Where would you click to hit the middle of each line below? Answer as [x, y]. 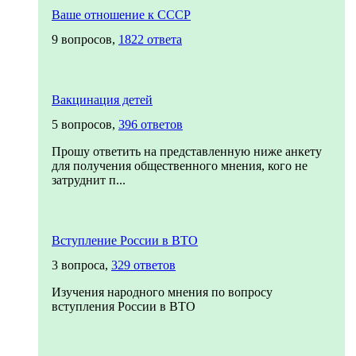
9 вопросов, [85, 39]
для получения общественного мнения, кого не [180, 166]
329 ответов [143, 265]
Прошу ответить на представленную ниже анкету [187, 151]
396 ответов [151, 124]
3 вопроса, [81, 265]
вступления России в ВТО [124, 306]
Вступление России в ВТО [125, 240]
